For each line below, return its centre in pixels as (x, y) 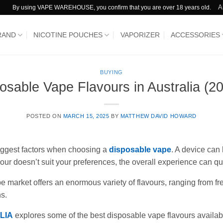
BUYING (111, 72)
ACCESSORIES (196, 35)
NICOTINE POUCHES (68, 35)
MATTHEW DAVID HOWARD (158, 116)
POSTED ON (45, 116)
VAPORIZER (140, 35)
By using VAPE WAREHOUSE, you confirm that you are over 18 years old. (111, 7)
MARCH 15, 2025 (86, 116)
